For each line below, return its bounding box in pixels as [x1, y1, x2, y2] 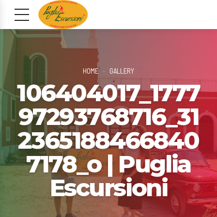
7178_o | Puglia [26, 150, 191, 179]
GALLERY [109, 66, 134, 75]
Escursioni [49, 173, 168, 202]
